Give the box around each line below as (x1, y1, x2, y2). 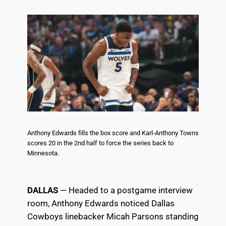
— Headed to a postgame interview (58, 185, 193, 195)
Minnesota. (27, 149, 59, 157)
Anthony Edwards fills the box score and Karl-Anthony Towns (27, 129, 199, 137)
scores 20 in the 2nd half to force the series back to (27, 139, 174, 147)
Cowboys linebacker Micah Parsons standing (27, 211, 199, 221)
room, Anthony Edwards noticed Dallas (27, 198, 175, 208)
